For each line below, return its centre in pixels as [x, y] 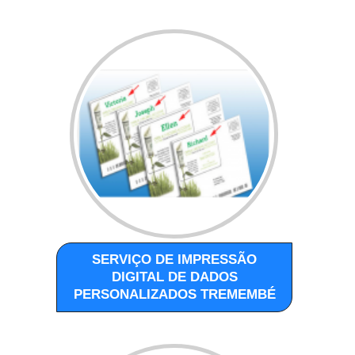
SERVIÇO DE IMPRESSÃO [175, 259]
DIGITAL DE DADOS [174, 277]
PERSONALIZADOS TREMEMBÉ [174, 294]
